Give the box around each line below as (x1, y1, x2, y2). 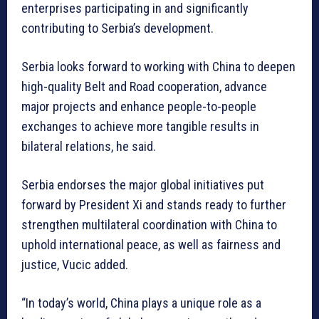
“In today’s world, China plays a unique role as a (21, 295, 261, 310)
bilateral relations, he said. (21, 138, 156, 154)
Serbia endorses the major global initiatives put (21, 177, 264, 192)
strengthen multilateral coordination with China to (21, 216, 277, 232)
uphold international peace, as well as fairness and (21, 236, 281, 252)
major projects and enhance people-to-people (21, 98, 256, 114)
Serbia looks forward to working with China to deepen (21, 58, 296, 74)
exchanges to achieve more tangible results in (21, 118, 259, 134)
